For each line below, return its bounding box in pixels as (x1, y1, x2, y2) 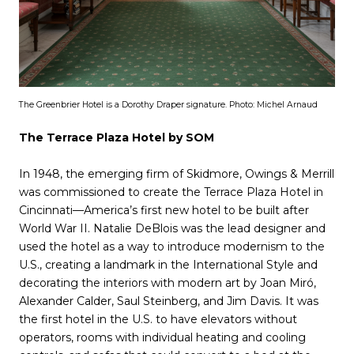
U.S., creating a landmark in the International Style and (19, 258, 318, 273)
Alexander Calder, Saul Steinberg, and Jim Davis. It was (19, 294, 318, 309)
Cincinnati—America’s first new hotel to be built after (19, 203, 309, 218)
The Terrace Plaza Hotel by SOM (19, 130, 214, 145)
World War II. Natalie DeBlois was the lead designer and (19, 221, 326, 236)
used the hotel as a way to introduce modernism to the (19, 239, 325, 254)
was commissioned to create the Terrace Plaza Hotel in (19, 185, 323, 200)
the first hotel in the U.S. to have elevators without (19, 312, 297, 327)
